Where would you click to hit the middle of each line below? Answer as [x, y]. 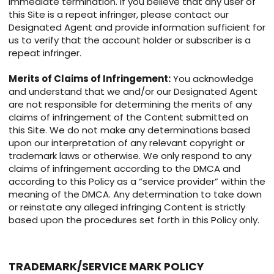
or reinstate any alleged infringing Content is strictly [127, 207]
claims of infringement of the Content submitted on [128, 117]
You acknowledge [212, 79]
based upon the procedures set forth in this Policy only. [134, 220]
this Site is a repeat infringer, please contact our [119, 15]
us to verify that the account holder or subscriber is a [130, 40]
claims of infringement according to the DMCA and [124, 169]
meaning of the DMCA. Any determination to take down [135, 194]
